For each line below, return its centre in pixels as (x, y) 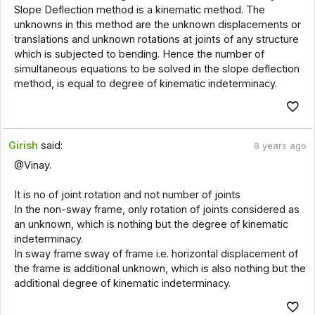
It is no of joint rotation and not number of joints (127, 195)
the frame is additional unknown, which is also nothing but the (160, 269)
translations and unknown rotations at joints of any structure (156, 39)
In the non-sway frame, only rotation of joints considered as (156, 210)
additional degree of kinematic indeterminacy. (122, 284)
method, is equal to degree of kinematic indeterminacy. (145, 83)
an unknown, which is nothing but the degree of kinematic (151, 225)
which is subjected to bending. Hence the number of (139, 54)
